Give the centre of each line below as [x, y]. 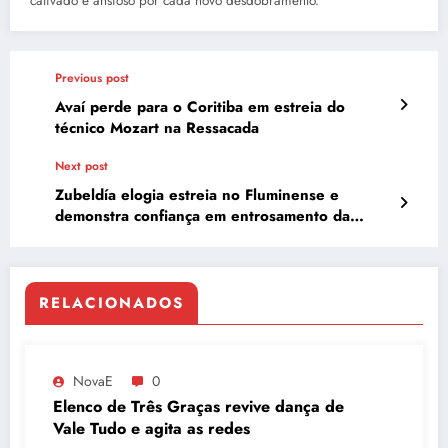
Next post [81, 165]
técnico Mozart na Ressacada [157, 127]
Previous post [92, 77]
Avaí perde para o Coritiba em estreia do [200, 106]
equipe [79, 236]
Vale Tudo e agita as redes [151, 428]
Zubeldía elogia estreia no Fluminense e [197, 194]
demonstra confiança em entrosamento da [202, 215]
